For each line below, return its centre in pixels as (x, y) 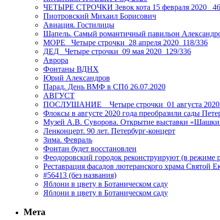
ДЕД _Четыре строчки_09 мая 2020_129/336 (117, 52)
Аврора (56, 60)
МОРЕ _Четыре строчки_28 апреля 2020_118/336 (125, 43)
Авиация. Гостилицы (79, 25)
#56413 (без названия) (80, 175)
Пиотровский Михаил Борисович (100, 16)
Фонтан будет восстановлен (90, 149)
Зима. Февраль (68, 140)
